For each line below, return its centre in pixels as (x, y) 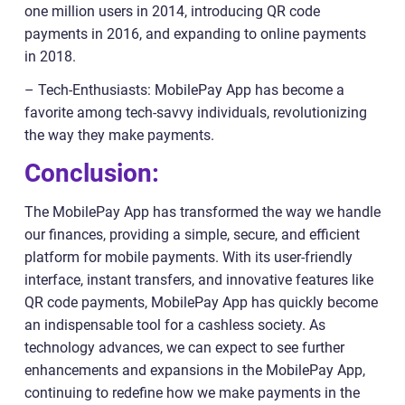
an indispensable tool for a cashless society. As (175, 325)
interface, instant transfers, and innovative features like (199, 279)
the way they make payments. (119, 135)
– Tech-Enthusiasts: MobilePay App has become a (184, 89)
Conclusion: (92, 173)
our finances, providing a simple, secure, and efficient (192, 234)
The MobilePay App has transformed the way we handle (202, 212)
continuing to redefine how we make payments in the (192, 392)
